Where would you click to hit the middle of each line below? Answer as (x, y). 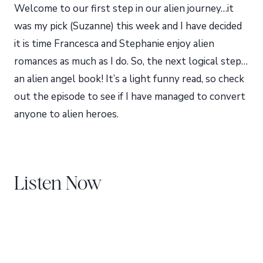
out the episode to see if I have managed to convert (130, 97)
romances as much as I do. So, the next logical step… (131, 61)
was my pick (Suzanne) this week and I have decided (128, 26)
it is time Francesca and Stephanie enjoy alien (114, 44)
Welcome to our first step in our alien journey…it (124, 9)
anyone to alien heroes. (66, 114)
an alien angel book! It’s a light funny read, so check (129, 79)
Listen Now (58, 182)
